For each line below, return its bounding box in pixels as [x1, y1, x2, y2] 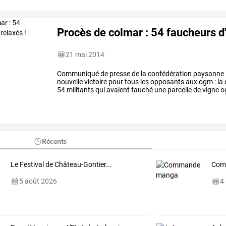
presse [108, 69, 131, 78]
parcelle [166, 85, 192, 94]
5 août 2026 [19, 177, 57, 186]
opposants [149, 77, 185, 86]
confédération [146, 69, 192, 78]
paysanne [192, 69, 224, 78]
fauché [130, 85, 153, 94]
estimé [82, 93, 104, 102]
